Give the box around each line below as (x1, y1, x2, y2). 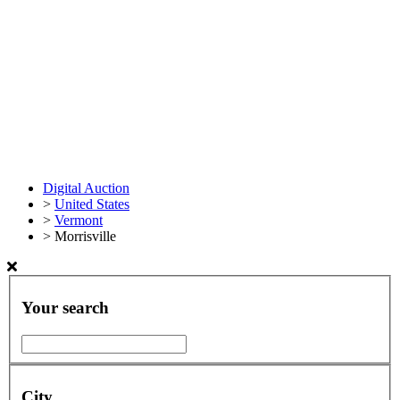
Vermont (54, 212, 103, 228)
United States (54, 196, 129, 212)
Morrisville (54, 229, 116, 244)
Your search (21, 298, 109, 318)
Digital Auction (43, 180, 129, 196)
